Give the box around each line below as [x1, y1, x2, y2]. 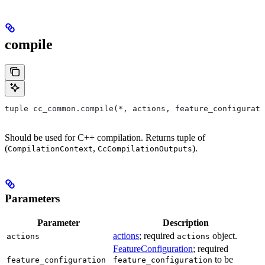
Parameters [5, 192, 60, 205]
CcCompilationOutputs [98, 144, 192, 153]
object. [210, 231, 237, 241]
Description [163, 218, 209, 228]
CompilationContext [8, 144, 93, 153]
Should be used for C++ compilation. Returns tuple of [5, 132, 205, 143]
